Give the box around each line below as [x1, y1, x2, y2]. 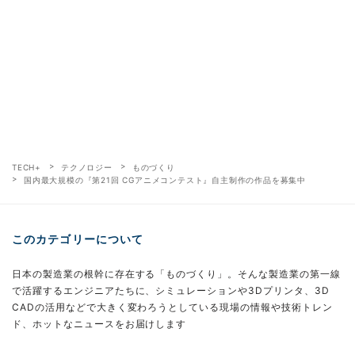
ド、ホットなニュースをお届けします [12, 317, 187, 330]
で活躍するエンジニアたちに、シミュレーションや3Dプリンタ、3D [12, 284, 330, 296]
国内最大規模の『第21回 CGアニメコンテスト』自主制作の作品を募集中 [24, 174, 306, 185]
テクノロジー [61, 162, 113, 172]
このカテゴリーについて [12, 231, 144, 246]
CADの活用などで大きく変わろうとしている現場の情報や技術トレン [12, 300, 333, 313]
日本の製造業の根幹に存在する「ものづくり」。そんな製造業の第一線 [12, 267, 341, 280]
